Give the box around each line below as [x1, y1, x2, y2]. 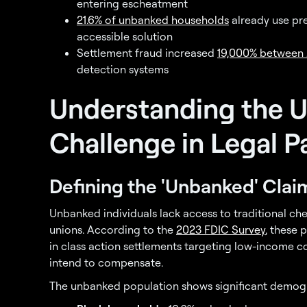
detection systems [77, 62, 169, 76]
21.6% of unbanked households [77, 13, 229, 27]
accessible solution [77, 29, 173, 43]
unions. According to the [49, 223, 176, 236]
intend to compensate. [49, 256, 163, 269]
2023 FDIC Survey [176, 223, 265, 236]
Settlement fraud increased [77, 46, 217, 60]
